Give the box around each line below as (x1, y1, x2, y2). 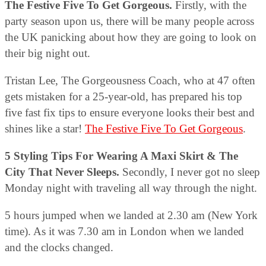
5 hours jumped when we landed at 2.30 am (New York (5, 208, 258, 221)
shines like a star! (5, 122, 85, 135)
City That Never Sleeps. (5, 165, 119, 178)
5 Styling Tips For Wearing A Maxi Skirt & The (5, 149, 238, 162)
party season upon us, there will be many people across (5, 14, 254, 27)
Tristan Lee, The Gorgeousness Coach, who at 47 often (5, 74, 255, 87)
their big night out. (5, 46, 93, 59)
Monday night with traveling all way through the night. (5, 181, 257, 194)
